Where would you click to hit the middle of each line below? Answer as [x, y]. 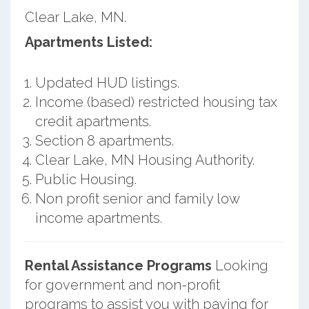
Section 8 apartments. [104, 140]
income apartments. [98, 218]
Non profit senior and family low [137, 198]
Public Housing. [86, 179]
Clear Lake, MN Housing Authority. [144, 160]
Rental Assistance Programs [118, 265]
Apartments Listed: [88, 42]
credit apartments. [93, 121]
